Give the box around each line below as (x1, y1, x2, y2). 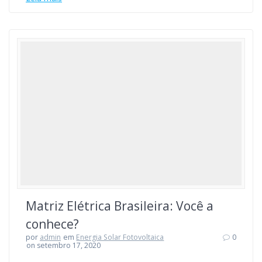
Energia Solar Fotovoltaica (76, 232, 164, 243)
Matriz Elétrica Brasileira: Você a (26, 198, 213, 215)
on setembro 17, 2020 (26, 240, 101, 251)
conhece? (26, 216, 79, 233)
